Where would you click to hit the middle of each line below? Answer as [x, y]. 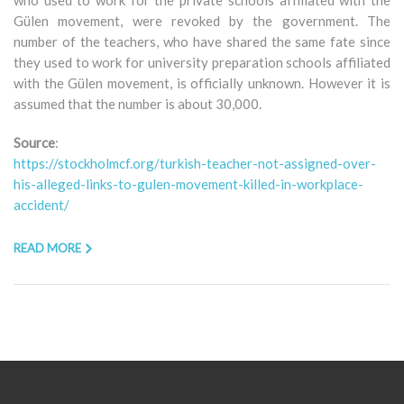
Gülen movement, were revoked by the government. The [202, 20]
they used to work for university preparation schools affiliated [202, 62]
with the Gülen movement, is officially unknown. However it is [202, 83]
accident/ [41, 204]
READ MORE [47, 248]
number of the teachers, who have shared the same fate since [202, 41]
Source [34, 142]
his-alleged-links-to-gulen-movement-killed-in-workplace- [188, 184]
